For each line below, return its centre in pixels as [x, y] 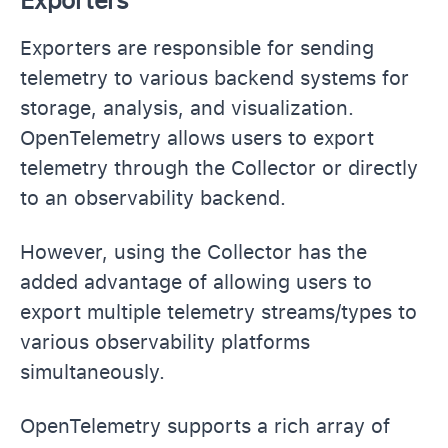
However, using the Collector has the [193, 251]
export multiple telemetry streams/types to [218, 311]
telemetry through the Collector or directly [219, 167]
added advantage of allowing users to [196, 281]
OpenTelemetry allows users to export [197, 137]
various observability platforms [165, 341]
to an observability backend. [153, 197]
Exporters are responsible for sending [197, 47]
